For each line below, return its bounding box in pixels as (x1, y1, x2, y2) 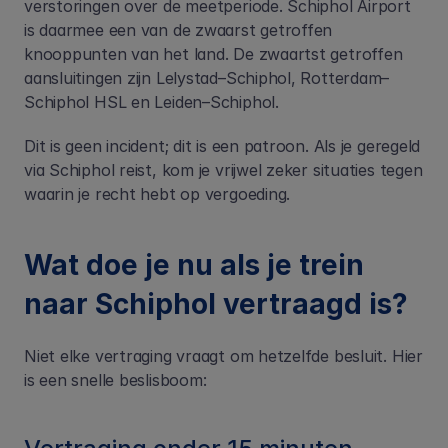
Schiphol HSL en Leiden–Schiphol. (24, 92, 279, 112)
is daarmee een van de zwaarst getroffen (24, 20, 333, 40)
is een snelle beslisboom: (24, 370, 207, 390)
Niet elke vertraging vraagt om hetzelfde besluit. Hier (24, 346, 423, 366)
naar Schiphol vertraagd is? (24, 287, 408, 321)
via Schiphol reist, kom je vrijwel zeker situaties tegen (24, 160, 423, 180)
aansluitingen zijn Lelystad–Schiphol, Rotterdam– (24, 68, 390, 88)
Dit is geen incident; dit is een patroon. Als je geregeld (24, 136, 421, 156)
